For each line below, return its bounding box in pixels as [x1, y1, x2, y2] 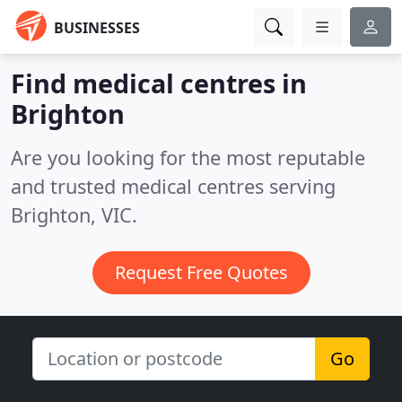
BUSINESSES [54, 18, 140, 38]
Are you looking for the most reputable [11, 144, 365, 170]
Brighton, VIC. [11, 202, 137, 228]
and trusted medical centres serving [11, 173, 336, 199]
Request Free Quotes [114, 260, 288, 284]
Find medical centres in [11, 66, 307, 100]
